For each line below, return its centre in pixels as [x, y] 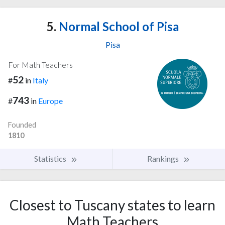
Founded [22, 125]
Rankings [164, 158]
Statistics [51, 158]
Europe [50, 100]
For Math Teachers [40, 64]
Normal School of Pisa [117, 26]
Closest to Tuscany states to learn [113, 205]
